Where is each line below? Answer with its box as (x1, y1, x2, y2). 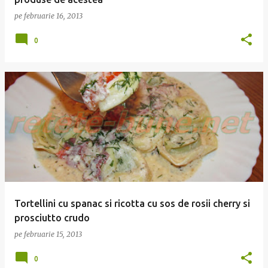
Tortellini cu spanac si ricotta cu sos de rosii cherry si (14, 198, 250, 209)
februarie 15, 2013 (24, 230, 82, 239)
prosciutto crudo (14, 212, 90, 223)
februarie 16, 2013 (24, 11, 83, 20)
